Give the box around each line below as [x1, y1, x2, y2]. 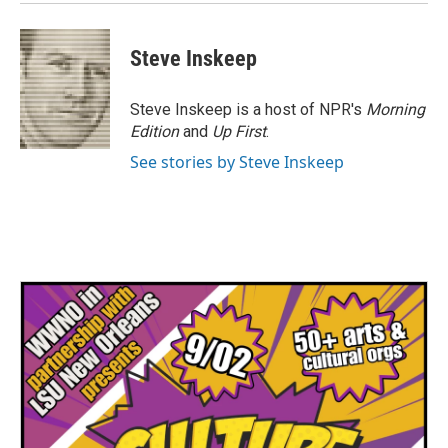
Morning [366, 100, 425, 120]
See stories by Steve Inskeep [130, 151, 344, 174]
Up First [212, 122, 266, 142]
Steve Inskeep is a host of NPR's [130, 100, 366, 120]
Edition [130, 122, 183, 142]
